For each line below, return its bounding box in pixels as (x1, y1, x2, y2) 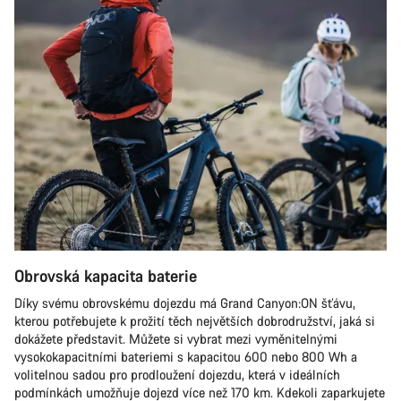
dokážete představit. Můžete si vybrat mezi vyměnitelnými (14, 330, 337, 347)
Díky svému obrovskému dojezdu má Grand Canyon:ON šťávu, (14, 294, 355, 311)
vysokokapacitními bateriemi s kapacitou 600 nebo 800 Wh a (14, 348, 357, 365)
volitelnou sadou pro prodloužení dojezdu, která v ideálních (14, 366, 340, 383)
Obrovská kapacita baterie (14, 265, 197, 286)
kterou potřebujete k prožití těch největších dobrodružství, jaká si (14, 312, 375, 329)
